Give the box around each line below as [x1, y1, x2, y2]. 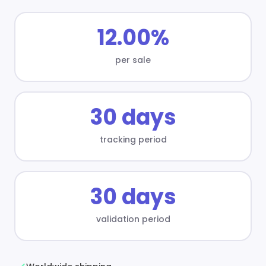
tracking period [99, 133, 167, 145]
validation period [96, 213, 170, 225]
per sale [115, 53, 151, 66]
